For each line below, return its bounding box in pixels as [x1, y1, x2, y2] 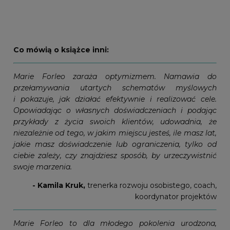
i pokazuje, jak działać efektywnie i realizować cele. [13, 94, 217, 104]
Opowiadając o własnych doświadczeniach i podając [13, 106, 217, 116]
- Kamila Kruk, [32, 181, 87, 190]
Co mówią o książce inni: [13, 45, 109, 55]
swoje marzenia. [13, 162, 72, 172]
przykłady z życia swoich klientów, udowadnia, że [13, 117, 217, 127]
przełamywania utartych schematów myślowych [13, 83, 217, 93]
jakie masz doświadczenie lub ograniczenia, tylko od [13, 140, 217, 149]
